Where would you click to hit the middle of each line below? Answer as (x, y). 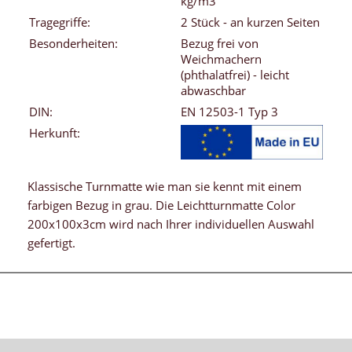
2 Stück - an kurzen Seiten (250, 22)
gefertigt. (51, 243)
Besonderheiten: (73, 44)
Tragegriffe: (60, 22)
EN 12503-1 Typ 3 (229, 112)
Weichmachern (221, 59)
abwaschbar (213, 91)
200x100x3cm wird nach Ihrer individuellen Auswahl (171, 224)
